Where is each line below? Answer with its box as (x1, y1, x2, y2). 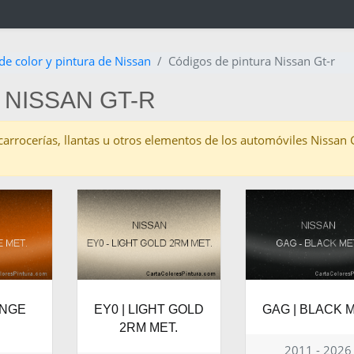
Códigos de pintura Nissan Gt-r (168, 53, 335, 70)
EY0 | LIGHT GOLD (93, 303, 204, 317)
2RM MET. (119, 321, 179, 335)
